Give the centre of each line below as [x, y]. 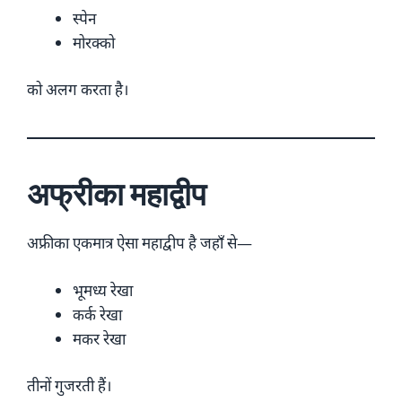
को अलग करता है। [78, 90]
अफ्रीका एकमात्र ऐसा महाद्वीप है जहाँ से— [140, 243]
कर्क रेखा [97, 314]
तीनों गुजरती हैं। [69, 386]
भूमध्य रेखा [103, 290]
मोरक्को [94, 42]
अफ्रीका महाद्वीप [117, 194]
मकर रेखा [99, 338]
